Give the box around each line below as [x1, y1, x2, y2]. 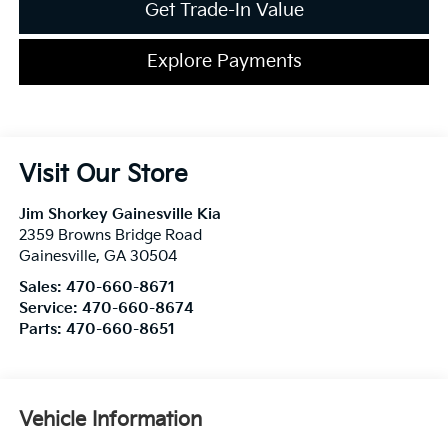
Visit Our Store [18, 159, 188, 189]
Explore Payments [146, 50, 302, 72]
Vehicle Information [18, 408, 202, 433]
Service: [18, 299, 82, 317]
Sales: [18, 278, 66, 296]
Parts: [18, 320, 66, 338]
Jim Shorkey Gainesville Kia [18, 205, 221, 223]
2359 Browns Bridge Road [18, 226, 202, 244]
